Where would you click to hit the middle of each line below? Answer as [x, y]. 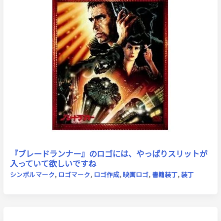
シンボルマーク [32, 175]
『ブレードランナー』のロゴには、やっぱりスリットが [108, 153]
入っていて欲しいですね [53, 163]
